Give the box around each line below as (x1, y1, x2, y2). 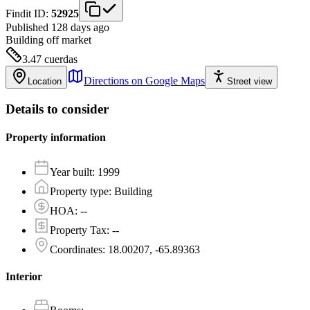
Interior (6, 270, 42, 282)
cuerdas (44, 53, 77, 66)
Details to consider (6, 102, 109, 117)
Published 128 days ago (6, 21, 109, 34)
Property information (6, 131, 106, 144)
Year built (50, 165, 92, 178)
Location (28, 76, 62, 87)
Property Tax (50, 224, 107, 236)
